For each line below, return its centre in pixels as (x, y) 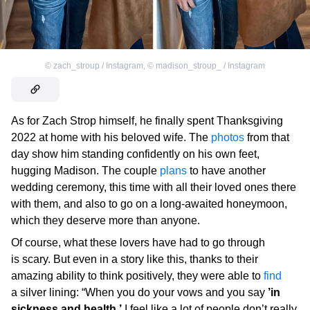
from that (267, 137)
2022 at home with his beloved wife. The (111, 137)
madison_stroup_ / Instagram (210, 65)
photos (228, 137)
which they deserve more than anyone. (106, 220)
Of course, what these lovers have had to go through (138, 242)
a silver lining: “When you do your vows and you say (139, 292)
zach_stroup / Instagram (98, 65)
